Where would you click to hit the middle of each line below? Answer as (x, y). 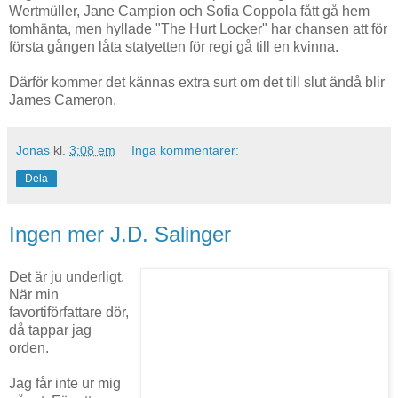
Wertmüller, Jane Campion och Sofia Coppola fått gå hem (189, 12)
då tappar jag (50, 330)
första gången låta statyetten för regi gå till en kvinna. (174, 47)
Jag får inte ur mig (65, 384)
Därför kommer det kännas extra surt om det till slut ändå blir (197, 83)
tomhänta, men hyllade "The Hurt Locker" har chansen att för (198, 29)
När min (34, 295)
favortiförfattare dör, (69, 313)
